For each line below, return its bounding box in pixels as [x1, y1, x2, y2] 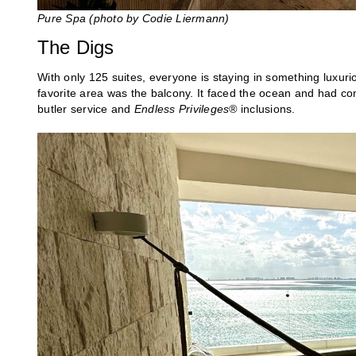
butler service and [37, 102, 134, 115]
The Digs [37, 36, 114, 58]
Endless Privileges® [133, 102, 238, 115]
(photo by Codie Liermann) [89, 11, 230, 25]
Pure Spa [37, 11, 86, 25]
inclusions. [237, 102, 296, 115]
